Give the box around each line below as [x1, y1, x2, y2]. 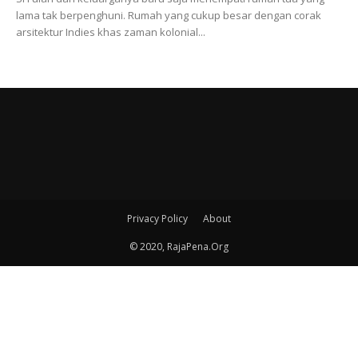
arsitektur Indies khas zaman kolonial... [16, 25, 205, 40]
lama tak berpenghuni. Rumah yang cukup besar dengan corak [16, 8, 321, 23]
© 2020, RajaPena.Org [129, 240, 229, 254]
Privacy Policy [127, 212, 188, 226]
